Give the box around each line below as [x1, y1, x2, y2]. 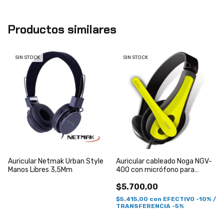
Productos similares [8, 22, 116, 37]
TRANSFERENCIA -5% [116, 202, 184, 209]
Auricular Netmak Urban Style [8, 157, 103, 165]
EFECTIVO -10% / [163, 195, 216, 202]
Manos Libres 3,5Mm [8, 165, 72, 174]
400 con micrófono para [116, 165, 194, 174]
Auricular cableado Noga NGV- [116, 157, 212, 165]
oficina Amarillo [116, 174, 165, 182]
